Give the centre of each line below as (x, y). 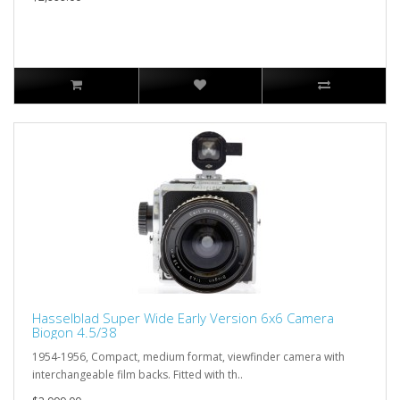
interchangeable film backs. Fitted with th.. (137, 374)
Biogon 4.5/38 (75, 332)
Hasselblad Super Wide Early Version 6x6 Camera (183, 317)
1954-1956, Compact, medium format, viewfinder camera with (188, 356)
